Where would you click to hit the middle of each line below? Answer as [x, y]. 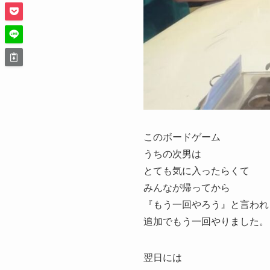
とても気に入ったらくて [196, 171]
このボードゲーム [182, 137]
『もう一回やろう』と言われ [206, 204]
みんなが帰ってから [187, 187]
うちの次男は [172, 154]
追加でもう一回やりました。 [206, 221]
